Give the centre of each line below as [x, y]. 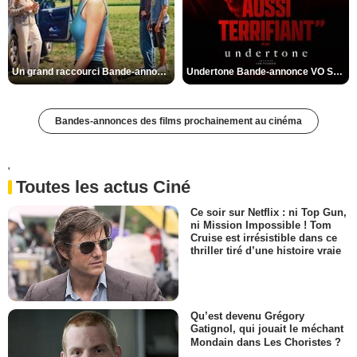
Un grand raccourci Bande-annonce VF [162, 72]
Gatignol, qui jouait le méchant [267, 329]
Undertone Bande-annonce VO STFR [338, 72]
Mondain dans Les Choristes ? [266, 342]
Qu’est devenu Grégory [247, 316]
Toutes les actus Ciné [103, 187]
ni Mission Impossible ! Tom [261, 226]
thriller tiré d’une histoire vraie [266, 251]
